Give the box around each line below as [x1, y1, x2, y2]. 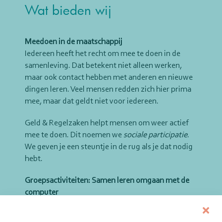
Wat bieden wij [25, 1, 111, 19]
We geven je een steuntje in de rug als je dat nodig [25, 143, 193, 152]
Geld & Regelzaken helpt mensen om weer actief [25, 119, 188, 128]
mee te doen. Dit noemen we [25, 131, 123, 140]
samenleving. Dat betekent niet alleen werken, [25, 61, 182, 70]
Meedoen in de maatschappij [25, 38, 122, 47]
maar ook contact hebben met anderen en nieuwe [25, 73, 193, 82]
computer [25, 188, 58, 197]
